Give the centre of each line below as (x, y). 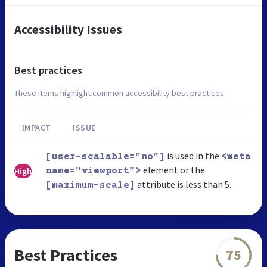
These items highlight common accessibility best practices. (120, 93)
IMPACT (36, 127)
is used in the (193, 155)
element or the (173, 170)
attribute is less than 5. (183, 184)
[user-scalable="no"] (105, 156)
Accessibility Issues (68, 29)
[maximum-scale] (91, 185)
